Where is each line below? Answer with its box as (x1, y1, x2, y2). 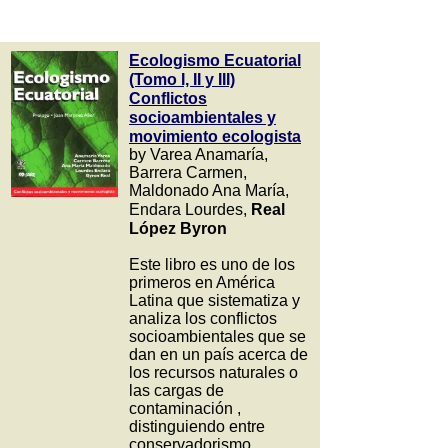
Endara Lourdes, (129, 201, 251, 218)
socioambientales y (129, 109, 276, 126)
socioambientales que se (129, 328, 306, 345)
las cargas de (129, 382, 224, 399)
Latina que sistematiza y (129, 292, 300, 309)
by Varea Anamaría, (129, 146, 268, 163)
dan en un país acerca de (129, 346, 308, 363)
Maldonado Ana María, (129, 182, 289, 199)
